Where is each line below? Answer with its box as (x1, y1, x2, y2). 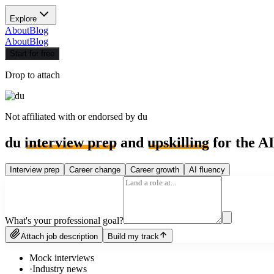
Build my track (108, 231, 159, 241)
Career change (69, 165, 120, 174)
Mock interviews (29, 252, 94, 263)
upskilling (147, 134, 209, 150)
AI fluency (189, 165, 225, 174)
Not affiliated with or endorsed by (5, 111, 138, 122)
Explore (10, 14, 37, 23)
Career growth (130, 165, 179, 174)
